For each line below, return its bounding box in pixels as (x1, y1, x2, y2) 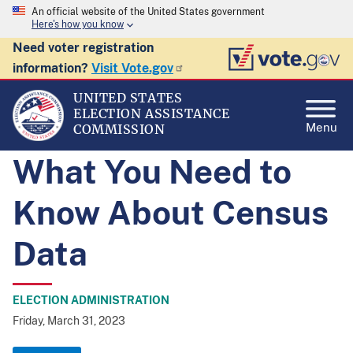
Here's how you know (32, 19, 124, 31)
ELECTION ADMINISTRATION (13, 294, 169, 307)
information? (13, 61, 91, 76)
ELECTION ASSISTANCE (73, 106, 230, 121)
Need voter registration (13, 40, 154, 55)
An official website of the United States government (32, 6, 265, 17)
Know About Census (13, 193, 329, 232)
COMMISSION (73, 121, 165, 137)
